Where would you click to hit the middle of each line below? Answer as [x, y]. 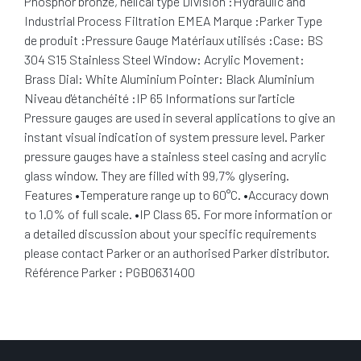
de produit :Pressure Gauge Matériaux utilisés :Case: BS [174, 40]
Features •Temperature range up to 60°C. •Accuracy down [176, 195]
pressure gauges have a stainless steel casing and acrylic [175, 156]
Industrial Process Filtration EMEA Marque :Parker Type [173, 21]
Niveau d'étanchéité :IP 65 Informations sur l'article [160, 98]
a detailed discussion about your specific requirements [170, 233]
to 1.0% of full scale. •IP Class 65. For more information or [178, 214]
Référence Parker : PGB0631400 [110, 272]
